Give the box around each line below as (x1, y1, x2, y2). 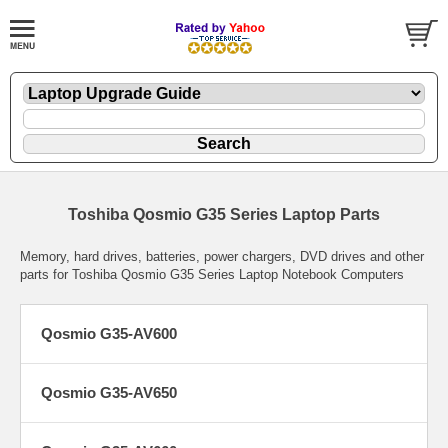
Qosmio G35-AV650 (41, 383, 177, 401)
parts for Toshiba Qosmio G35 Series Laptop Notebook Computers (20, 266, 404, 282)
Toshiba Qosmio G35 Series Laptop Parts (68, 205, 380, 223)
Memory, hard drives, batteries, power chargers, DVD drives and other (20, 248, 424, 264)
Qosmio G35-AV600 (41, 324, 177, 342)
